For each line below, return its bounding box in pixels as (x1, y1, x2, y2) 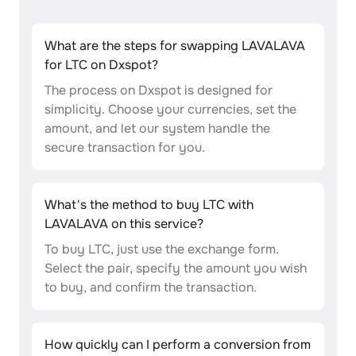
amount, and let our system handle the (44, 120, 270, 137)
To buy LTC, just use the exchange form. (44, 241, 279, 257)
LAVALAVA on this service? (44, 215, 203, 232)
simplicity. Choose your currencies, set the (44, 101, 296, 118)
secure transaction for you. (44, 139, 205, 156)
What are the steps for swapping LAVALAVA (44, 37, 305, 54)
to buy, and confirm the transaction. (44, 279, 257, 296)
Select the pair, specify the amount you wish (44, 260, 307, 277)
